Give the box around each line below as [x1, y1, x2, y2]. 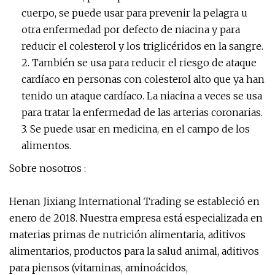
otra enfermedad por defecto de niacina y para [21, 23, 240, 36]
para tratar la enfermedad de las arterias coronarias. [21, 106, 263, 118]
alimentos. [21, 139, 71, 152]
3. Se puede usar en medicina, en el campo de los [21, 123, 250, 135]
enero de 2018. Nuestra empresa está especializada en [9, 212, 263, 224]
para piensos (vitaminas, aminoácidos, [9, 261, 188, 274]
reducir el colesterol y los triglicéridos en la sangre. [21, 40, 263, 52]
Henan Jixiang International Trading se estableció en [9, 195, 260, 207]
